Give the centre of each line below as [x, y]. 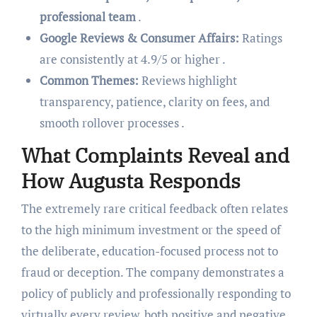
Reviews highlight [188, 80]
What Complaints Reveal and [155, 155]
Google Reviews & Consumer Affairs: [139, 38]
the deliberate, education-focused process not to [149, 251]
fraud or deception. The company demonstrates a [152, 272]
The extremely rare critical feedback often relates [154, 209]
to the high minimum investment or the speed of [151, 230]
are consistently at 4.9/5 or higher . [132, 59]
